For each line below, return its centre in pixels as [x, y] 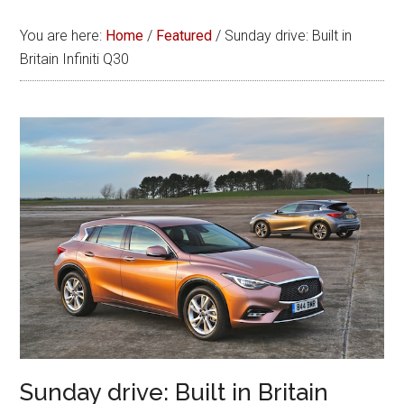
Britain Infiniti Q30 [75, 59]
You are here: [63, 36]
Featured [184, 36]
